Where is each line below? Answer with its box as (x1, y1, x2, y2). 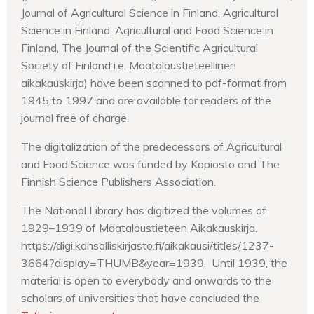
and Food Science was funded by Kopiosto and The (21, 156, 280, 171)
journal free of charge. (21, 110, 129, 125)
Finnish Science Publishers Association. (21, 174, 216, 189)
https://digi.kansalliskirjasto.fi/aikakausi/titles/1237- (21, 238, 274, 252)
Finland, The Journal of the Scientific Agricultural (21, 40, 258, 55)
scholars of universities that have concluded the (21, 290, 259, 305)
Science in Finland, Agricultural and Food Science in (21, 22, 273, 37)
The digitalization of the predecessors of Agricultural (21, 139, 282, 153)
